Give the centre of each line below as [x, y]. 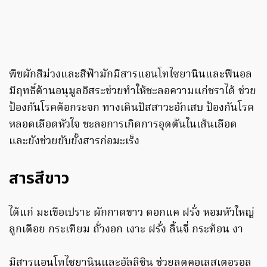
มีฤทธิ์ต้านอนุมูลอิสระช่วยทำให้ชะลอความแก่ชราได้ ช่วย [133, 91]
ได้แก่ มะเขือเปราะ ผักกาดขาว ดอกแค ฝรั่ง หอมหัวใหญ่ [133, 213]
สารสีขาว [39, 178]
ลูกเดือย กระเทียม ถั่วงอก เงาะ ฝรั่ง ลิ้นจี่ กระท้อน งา [126, 229]
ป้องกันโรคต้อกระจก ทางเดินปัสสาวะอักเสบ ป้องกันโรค [131, 108]
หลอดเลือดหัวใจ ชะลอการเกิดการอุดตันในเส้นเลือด [123, 125]
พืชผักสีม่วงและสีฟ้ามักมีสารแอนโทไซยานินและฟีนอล [131, 74]
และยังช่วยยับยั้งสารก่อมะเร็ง [74, 141]
